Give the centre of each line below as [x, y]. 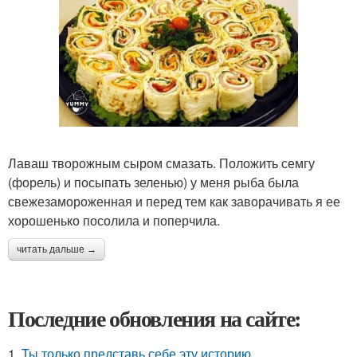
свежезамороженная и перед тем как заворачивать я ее [174, 201]
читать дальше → [57, 249]
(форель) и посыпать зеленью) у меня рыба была [153, 182]
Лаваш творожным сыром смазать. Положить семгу [161, 163]
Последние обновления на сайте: [155, 318]
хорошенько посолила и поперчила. [114, 220]
